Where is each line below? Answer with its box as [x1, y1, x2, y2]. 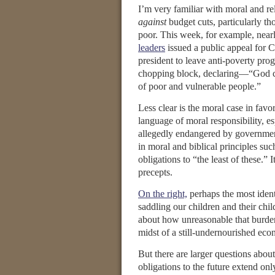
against [138, 17, 166, 27]
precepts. [138, 167, 172, 177]
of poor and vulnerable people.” [138, 81, 261, 91]
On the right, [138, 188, 187, 199]
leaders [138, 42, 165, 53]
